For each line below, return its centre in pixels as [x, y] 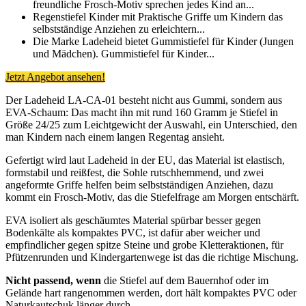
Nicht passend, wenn [53, 280]
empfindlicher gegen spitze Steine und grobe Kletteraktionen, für [144, 245]
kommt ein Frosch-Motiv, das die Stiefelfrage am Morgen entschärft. [152, 197]
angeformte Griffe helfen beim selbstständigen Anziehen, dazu [139, 184]
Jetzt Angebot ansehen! [55, 76]
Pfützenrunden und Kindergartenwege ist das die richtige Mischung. [152, 257]
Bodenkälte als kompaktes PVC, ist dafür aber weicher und [133, 232]
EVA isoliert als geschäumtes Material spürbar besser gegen [133, 220]
